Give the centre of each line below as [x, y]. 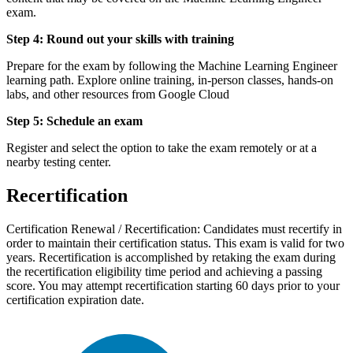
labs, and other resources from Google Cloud [118, 95]
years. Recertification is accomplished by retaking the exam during [171, 257]
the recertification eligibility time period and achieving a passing [164, 271]
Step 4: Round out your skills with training [120, 39]
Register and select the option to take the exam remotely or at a [162, 148]
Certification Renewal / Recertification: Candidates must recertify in [174, 229]
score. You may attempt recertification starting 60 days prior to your [173, 286]
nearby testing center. [59, 162]
